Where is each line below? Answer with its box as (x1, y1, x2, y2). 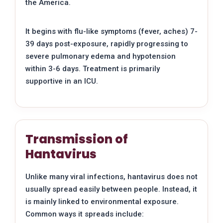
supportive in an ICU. (25, 77, 98, 86)
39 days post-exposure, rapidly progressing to (25, 39, 188, 49)
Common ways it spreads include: (25, 210, 144, 219)
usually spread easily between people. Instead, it (25, 185, 197, 194)
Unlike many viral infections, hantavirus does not (25, 172, 198, 182)
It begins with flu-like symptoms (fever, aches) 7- (25, 27, 198, 36)
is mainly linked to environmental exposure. (25, 197, 179, 207)
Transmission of (25, 131, 128, 148)
